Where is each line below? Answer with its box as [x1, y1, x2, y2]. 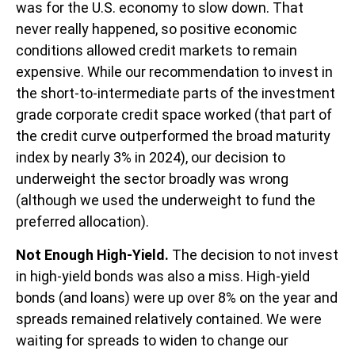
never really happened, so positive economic [16, 21, 297, 38]
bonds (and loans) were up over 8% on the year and [16, 289, 338, 307]
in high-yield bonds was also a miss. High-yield [16, 268, 310, 285]
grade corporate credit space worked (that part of [16, 106, 332, 124]
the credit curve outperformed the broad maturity [16, 128, 330, 145]
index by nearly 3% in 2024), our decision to [16, 149, 285, 166]
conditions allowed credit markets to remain [16, 42, 297, 59]
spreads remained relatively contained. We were [16, 311, 322, 328]
